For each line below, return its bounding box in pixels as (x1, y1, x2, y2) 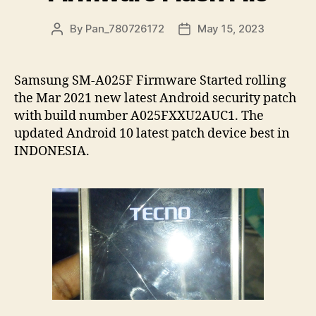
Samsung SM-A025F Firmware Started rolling (14, 73, 286, 90)
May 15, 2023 (197, 22, 265, 36)
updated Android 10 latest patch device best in (14, 126, 290, 142)
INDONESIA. (14, 143, 90, 160)
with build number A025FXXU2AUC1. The (14, 108, 264, 125)
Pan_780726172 (85, 22, 164, 36)
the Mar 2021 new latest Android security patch (14, 90, 296, 107)
